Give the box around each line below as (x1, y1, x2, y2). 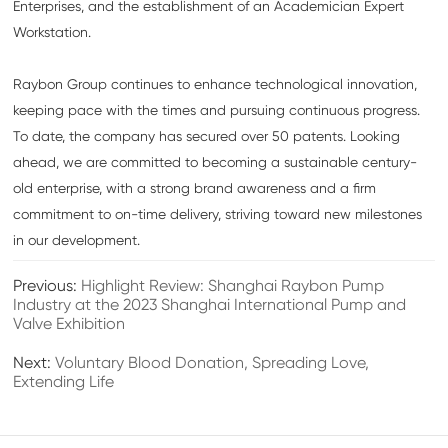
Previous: (13, 276, 78, 295)
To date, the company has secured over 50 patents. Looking (13, 128, 401, 145)
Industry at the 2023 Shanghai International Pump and (13, 295, 407, 314)
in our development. (13, 232, 141, 249)
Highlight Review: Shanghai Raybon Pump (77, 276, 385, 295)
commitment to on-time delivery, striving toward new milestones (13, 206, 423, 223)
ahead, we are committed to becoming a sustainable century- (13, 154, 418, 171)
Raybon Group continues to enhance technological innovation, (13, 76, 418, 93)
